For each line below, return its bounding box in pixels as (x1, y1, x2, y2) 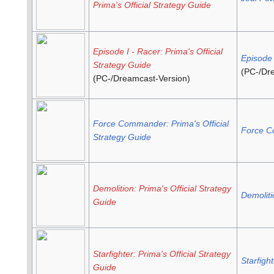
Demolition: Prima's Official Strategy (92, 183, 231, 194)
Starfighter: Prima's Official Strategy (92, 249, 231, 259)
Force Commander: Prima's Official (92, 119, 229, 129)
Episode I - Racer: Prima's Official (92, 46, 223, 57)
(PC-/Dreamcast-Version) (92, 73, 190, 84)
